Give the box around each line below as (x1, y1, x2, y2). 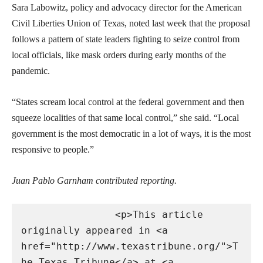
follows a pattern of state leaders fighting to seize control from (12, 34, 240, 45)
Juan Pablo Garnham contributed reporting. (12, 176, 177, 186)
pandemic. (12, 66, 50, 76)
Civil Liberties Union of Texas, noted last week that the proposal (12, 18, 250, 29)
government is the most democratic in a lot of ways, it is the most (12, 129, 251, 139)
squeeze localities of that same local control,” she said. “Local (12, 113, 239, 123)
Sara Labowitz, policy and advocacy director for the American (12, 2, 242, 13)
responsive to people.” (12, 144, 94, 155)
